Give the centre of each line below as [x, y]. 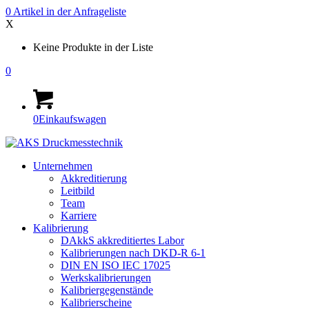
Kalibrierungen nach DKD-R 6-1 [133, 253]
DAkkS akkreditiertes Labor [122, 240]
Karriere [79, 216]
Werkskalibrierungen [106, 278]
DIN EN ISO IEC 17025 [116, 265]
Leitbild [78, 191]
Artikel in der [42, 11]
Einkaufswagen [72, 119]
